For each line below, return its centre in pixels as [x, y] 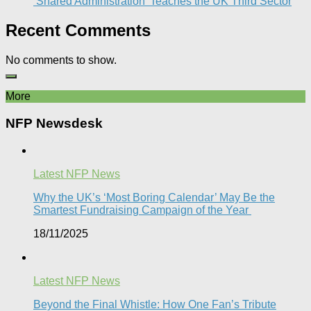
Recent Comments [78, 31]
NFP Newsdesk [54, 124]
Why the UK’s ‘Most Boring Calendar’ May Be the [154, 197]
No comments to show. [61, 60]
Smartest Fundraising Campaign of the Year [142, 210]
